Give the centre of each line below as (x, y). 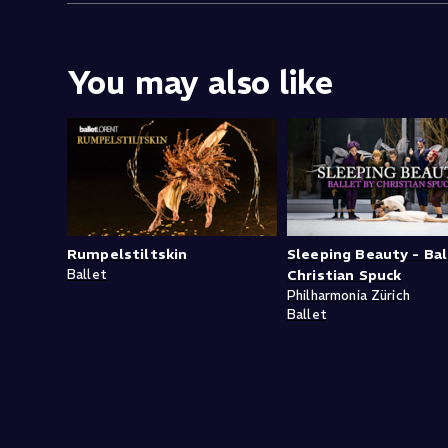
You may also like (200, 83)
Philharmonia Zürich (348, 296)
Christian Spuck (344, 275)
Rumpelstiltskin (127, 254)
